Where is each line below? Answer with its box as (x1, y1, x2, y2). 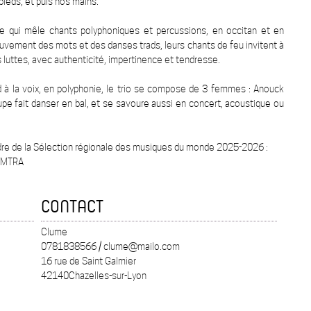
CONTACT (41, 194, 103, 217)
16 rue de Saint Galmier (41, 255, 136, 267)
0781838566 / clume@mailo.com (41, 241, 180, 252)
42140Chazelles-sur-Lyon (41, 270, 146, 281)
